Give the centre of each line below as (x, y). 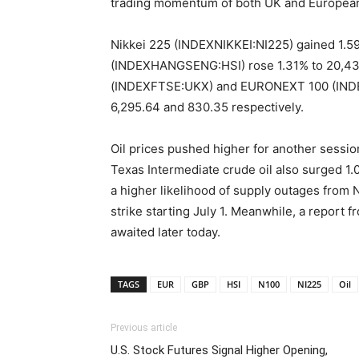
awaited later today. (165, 232)
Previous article (144, 328)
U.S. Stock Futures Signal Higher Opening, (219, 350)
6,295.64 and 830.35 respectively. (207, 107)
